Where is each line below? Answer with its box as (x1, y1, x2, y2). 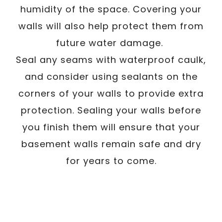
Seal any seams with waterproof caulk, (16, 53, 206, 66)
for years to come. (65, 154, 157, 167)
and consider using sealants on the (24, 70, 198, 83)
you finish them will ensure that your (22, 120, 200, 133)
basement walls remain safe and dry (21, 137, 201, 150)
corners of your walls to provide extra (18, 87, 204, 100)
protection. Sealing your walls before (21, 104, 201, 116)
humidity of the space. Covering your (20, 2, 202, 15)
